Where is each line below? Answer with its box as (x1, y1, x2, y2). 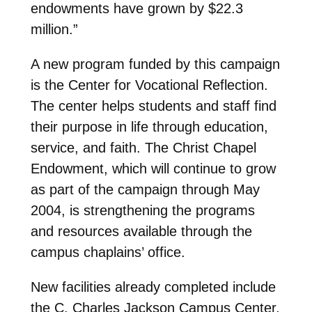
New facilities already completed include (30, 279, 276, 295)
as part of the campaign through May (30, 181, 260, 197)
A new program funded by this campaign (30, 56, 280, 72)
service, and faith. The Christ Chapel (30, 139, 256, 155)
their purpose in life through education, (30, 118, 268, 134)
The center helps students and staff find (30, 97, 276, 114)
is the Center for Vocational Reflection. (30, 77, 268, 93)
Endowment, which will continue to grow (30, 160, 276, 176)
